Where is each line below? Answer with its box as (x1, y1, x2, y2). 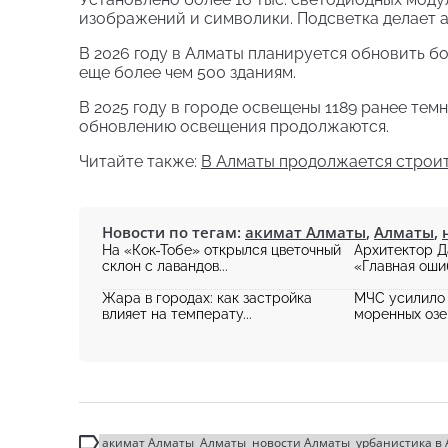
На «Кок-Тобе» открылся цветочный (102, 242, 341, 258)
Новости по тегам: (102, 222, 245, 242)
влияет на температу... (102, 306, 252, 322)
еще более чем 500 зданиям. (79, 63, 296, 82)
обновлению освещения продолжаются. (79, 117, 389, 136)
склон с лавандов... (102, 258, 228, 274)
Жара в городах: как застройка (102, 290, 312, 306)
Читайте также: (79, 152, 201, 171)
